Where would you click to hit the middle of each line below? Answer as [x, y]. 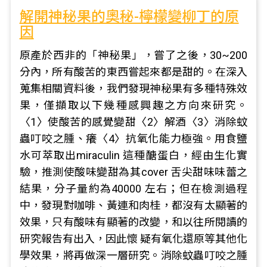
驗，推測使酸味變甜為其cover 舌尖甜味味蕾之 [133, 172]
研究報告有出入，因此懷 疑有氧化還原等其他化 [133, 239]
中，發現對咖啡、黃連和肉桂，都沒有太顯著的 [133, 205]
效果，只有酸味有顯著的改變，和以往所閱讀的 [133, 222]
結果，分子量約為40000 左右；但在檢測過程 [133, 189]
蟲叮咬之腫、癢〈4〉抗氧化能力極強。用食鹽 [133, 139]
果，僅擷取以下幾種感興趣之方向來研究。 [133, 105]
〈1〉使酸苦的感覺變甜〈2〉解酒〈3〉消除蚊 [133, 122]
